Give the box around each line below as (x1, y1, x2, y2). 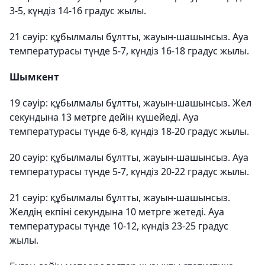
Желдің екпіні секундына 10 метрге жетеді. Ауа (9, 205, 224, 218)
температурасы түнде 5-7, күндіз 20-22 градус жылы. (9, 165, 249, 178)
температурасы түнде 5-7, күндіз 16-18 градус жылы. (9, 44, 249, 57)
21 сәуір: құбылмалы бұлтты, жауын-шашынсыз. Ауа (9, 30, 248, 43)
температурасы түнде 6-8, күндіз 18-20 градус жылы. (9, 125, 249, 138)
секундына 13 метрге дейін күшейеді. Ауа (9, 111, 199, 124)
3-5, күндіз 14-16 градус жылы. (9, 4, 146, 17)
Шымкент (9, 70, 59, 83)
